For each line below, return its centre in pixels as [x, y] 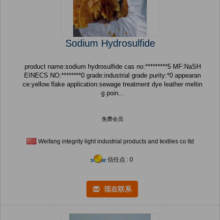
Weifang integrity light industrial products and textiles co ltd [116, 142]
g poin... [112, 93]
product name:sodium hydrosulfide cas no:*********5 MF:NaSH [74, 67]
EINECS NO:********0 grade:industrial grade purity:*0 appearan [55, 76]
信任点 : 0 [120, 160]
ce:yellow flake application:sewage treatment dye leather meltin [45, 84]
